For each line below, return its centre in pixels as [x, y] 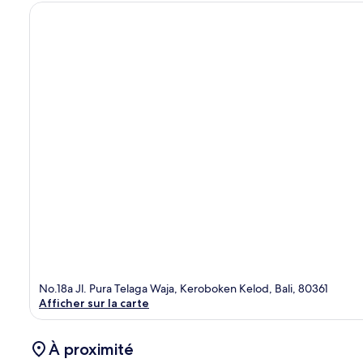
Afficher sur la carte [94, 303]
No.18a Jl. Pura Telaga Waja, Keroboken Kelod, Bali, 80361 [184, 288]
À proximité [91, 349]
